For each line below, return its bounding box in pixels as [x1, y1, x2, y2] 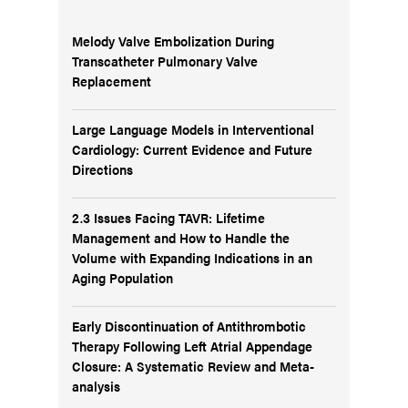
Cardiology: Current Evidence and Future [72, 139, 312, 159]
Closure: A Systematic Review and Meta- [72, 356, 314, 376]
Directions [72, 159, 133, 179]
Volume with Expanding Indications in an [72, 248, 312, 268]
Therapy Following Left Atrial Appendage [72, 336, 312, 356]
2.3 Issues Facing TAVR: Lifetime [72, 208, 265, 228]
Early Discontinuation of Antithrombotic [72, 316, 306, 336]
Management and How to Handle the [72, 228, 290, 248]
